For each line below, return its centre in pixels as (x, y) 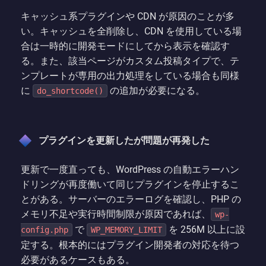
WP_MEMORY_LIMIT (126, 229)
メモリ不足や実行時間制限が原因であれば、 (116, 214)
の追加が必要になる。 (156, 90)
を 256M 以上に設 (206, 229)
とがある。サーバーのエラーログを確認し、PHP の (131, 199)
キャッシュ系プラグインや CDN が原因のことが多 (128, 16)
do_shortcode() (70, 91)
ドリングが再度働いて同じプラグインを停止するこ (130, 184)
